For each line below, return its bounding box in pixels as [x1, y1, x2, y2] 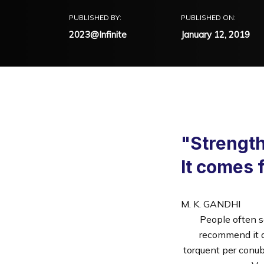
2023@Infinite [69, 29, 127, 40]
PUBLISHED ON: [181, 13, 236, 22]
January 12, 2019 [181, 29, 250, 40]
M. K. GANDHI [181, 198, 240, 210]
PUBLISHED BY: [69, 13, 121, 22]
